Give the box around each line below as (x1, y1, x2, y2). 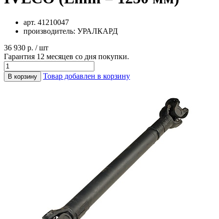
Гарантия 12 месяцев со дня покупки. (4, 52, 129, 61)
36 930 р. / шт (4, 43, 48, 52)
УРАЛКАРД (77, 26, 118, 35)
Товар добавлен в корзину (43, 71, 130, 80)
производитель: (23, 26, 77, 35)
